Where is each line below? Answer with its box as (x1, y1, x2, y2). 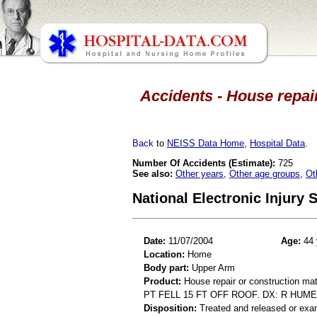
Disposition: (144, 302, 197, 313)
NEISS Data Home (167, 137, 244, 149)
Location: (144, 248, 185, 260)
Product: (144, 275, 181, 287)
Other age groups (229, 168, 300, 179)
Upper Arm (189, 262, 235, 273)
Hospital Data (250, 137, 305, 149)
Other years (175, 168, 224, 179)
